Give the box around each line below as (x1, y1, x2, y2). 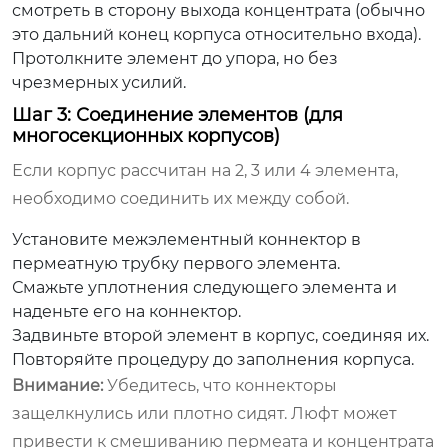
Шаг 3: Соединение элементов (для (12, 103, 343, 126)
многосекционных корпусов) (12, 124, 280, 147)
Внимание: (12, 375, 103, 395)
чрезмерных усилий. (12, 72, 186, 92)
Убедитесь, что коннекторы (103, 375, 337, 395)
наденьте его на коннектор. (12, 301, 241, 321)
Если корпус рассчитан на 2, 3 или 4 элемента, (12, 160, 398, 180)
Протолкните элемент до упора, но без (12, 48, 338, 68)
